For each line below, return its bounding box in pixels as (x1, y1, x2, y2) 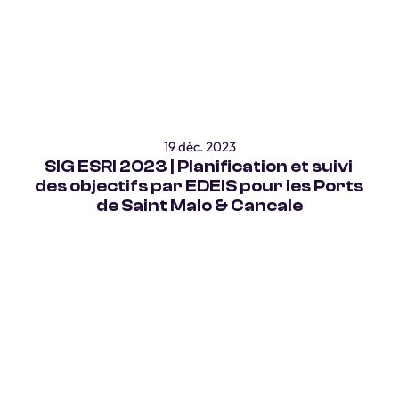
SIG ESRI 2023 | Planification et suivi (44, 157, 353, 176)
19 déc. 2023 (163, 138, 236, 155)
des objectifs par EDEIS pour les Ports (34, 176, 363, 196)
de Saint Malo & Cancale (96, 196, 303, 216)
